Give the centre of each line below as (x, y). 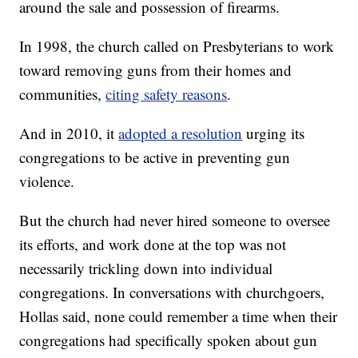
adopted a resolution (181, 133)
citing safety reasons (167, 94)
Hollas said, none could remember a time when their (179, 316)
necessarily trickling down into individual (146, 268)
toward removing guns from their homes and (156, 70)
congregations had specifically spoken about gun (169, 340)
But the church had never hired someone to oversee (175, 220)
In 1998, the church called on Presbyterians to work (177, 46)
